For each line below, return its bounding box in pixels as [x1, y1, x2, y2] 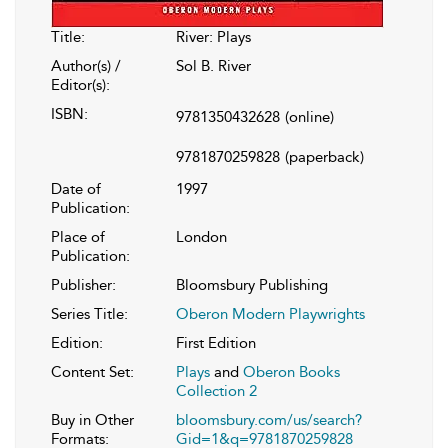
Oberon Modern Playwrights [176, 304, 365, 323]
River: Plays [176, 27, 251, 46]
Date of [51, 179, 101, 198]
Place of [51, 227, 105, 246]
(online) [285, 107, 334, 126]
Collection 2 [176, 381, 257, 400]
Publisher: [51, 275, 116, 294]
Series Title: [51, 304, 128, 323]
